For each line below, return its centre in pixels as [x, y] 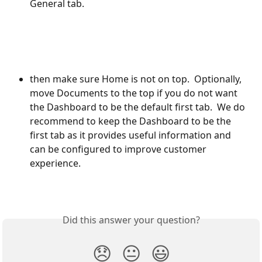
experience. [55, 163]
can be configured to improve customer [119, 149]
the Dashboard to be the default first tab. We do [139, 107]
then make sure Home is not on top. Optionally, [137, 79]
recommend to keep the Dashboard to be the [132, 121]
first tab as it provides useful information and [132, 135]
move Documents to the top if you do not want [135, 93]
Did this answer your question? [131, 220]
